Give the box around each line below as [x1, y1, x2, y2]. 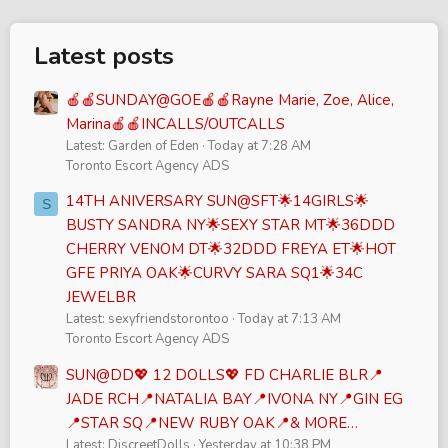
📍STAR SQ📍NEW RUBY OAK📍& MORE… [66, 412, 358, 433]
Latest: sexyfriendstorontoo [66, 310, 229, 329]
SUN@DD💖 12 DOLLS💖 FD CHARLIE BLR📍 [66, 364, 383, 385]
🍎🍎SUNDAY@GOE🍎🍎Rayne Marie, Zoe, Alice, [66, 90, 394, 110]
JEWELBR [66, 287, 136, 308]
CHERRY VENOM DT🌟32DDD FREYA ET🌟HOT [66, 239, 396, 260]
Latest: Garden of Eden [66, 137, 199, 155]
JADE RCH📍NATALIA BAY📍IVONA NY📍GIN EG [66, 388, 403, 409]
